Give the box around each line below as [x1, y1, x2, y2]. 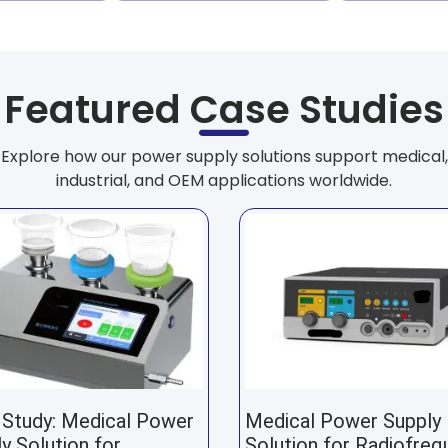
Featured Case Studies [4, 83, 444, 137]
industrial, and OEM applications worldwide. [56, 169, 392, 193]
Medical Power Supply [245, 409, 441, 434]
